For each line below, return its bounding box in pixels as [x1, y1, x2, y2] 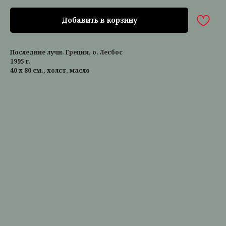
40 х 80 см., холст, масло [10, 66, 90, 75]
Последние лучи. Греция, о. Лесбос [10, 48, 123, 56]
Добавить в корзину [61, 15, 137, 25]
